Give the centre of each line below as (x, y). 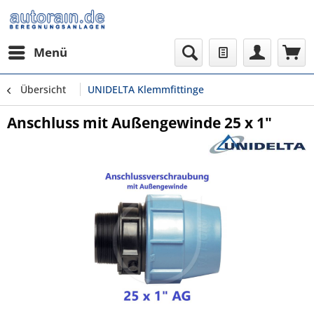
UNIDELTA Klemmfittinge (146, 89)
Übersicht (43, 89)
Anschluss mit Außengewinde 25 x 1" (139, 123)
